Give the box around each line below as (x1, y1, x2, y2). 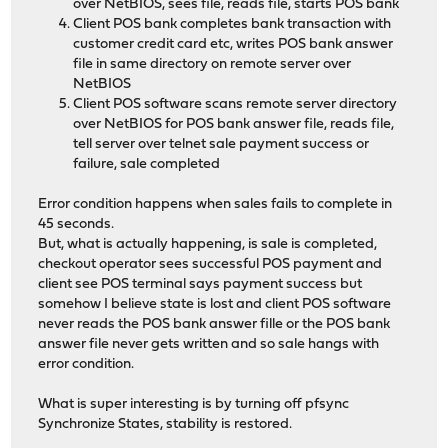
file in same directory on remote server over (73, 57, 352, 73)
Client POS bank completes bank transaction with (73, 17, 392, 33)
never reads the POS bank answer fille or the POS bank (38, 317, 391, 333)
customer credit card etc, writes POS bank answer (73, 37, 394, 53)
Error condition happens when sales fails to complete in (38, 197, 393, 213)
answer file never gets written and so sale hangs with (38, 337, 380, 353)
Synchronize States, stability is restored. (38, 417, 293, 433)
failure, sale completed (73, 157, 221, 173)
